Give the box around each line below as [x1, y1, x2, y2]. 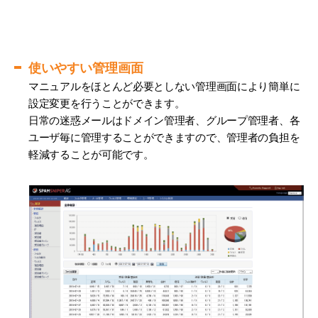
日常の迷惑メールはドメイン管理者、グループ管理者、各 [28, 114, 300, 126]
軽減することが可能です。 [28, 148, 154, 160]
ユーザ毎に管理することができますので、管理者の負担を [28, 131, 300, 143]
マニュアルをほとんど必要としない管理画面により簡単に [28, 79, 300, 92]
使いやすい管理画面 [28, 60, 143, 75]
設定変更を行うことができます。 [28, 97, 185, 109]
